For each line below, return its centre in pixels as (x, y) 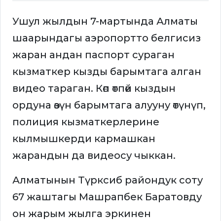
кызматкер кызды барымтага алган (107, 72)
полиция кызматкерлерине (86, 122)
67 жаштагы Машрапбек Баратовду (107, 197)
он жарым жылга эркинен (82, 214)
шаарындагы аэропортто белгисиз (107, 38)
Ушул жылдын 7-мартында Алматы (105, 21)
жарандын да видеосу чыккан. (94, 156)
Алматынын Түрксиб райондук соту (108, 180)
